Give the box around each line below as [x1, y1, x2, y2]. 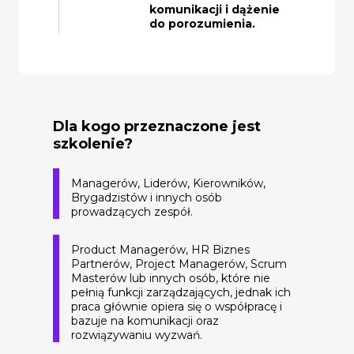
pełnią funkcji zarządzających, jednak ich [71, 284, 291, 299]
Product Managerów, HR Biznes [71, 242, 250, 257]
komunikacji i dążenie [149, 2, 280, 17]
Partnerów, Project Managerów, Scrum [71, 256, 287, 271]
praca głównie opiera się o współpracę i [71, 299, 282, 314]
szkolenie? [53, 134, 133, 153]
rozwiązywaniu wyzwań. [71, 327, 202, 342]
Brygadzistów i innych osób [71, 190, 222, 205]
